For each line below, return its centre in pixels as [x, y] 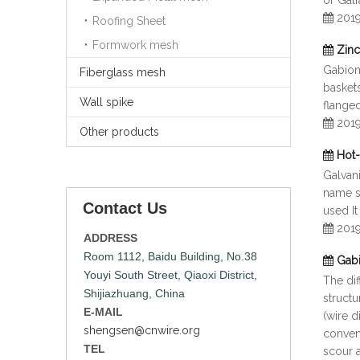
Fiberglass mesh [123, 72]
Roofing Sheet [129, 21]
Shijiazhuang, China [134, 293]
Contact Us [125, 208]
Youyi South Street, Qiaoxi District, [170, 275]
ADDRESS [110, 238]
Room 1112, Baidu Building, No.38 [170, 256]
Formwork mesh [135, 45]
